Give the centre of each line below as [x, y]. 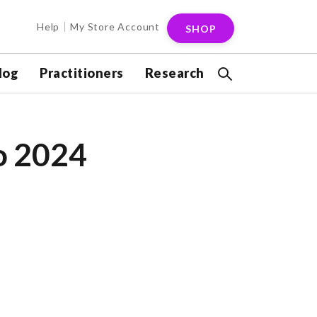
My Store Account [115, 27]
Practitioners [82, 73]
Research [174, 73]
